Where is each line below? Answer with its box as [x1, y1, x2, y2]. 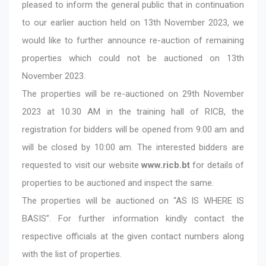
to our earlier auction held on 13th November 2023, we [22, 17, 244, 28]
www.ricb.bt [141, 159, 190, 170]
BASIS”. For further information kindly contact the [22, 213, 244, 224]
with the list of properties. [22, 248, 122, 259]
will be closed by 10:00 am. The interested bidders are [22, 141, 244, 153]
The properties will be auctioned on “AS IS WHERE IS [22, 195, 244, 206]
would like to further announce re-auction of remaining [22, 34, 244, 46]
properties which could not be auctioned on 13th [22, 52, 244, 64]
